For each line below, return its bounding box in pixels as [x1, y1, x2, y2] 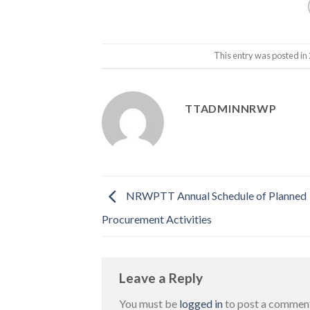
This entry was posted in [213, 50, 309, 62]
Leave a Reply [119, 269, 206, 286]
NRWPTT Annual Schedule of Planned [124, 189, 307, 203]
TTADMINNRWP [185, 102, 277, 116]
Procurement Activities [102, 212, 212, 226]
